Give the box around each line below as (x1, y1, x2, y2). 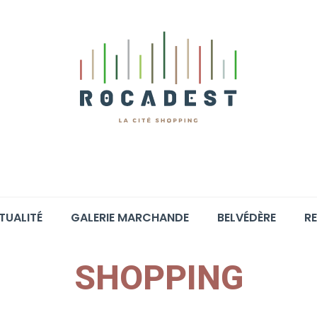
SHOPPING (74, 258, 243, 298)
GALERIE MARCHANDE (70, 209, 189, 226)
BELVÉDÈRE (217, 209, 276, 226)
